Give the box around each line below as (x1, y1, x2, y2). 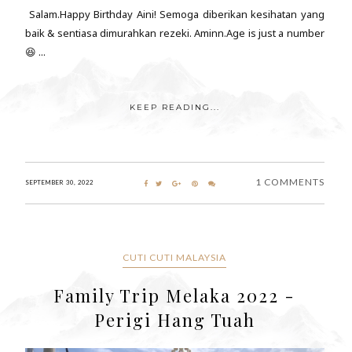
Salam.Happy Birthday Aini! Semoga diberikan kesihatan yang (25, 7, 324, 22)
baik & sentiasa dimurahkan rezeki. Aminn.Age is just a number (25, 26, 324, 41)
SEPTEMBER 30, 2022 (25, 178, 93, 187)
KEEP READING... (129, 102, 220, 113)
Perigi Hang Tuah (93, 308, 255, 332)
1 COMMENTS (255, 176, 324, 189)
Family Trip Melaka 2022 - (53, 284, 296, 308)
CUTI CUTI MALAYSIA (123, 251, 227, 264)
